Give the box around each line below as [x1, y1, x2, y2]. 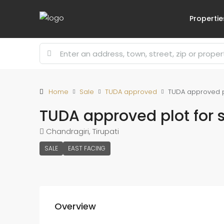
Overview [54, 200, 96, 212]
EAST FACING [68, 144, 105, 152]
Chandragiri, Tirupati [46, 126, 119, 136]
